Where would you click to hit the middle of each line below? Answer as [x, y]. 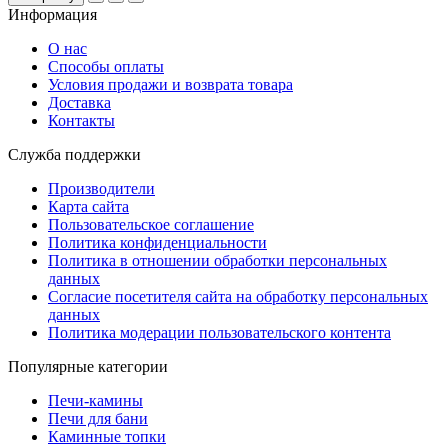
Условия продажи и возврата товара [170, 85]
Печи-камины [95, 401]
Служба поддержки [74, 155]
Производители [101, 189]
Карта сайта [88, 207]
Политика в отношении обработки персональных [217, 261]
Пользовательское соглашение [151, 225]
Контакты [81, 121]
